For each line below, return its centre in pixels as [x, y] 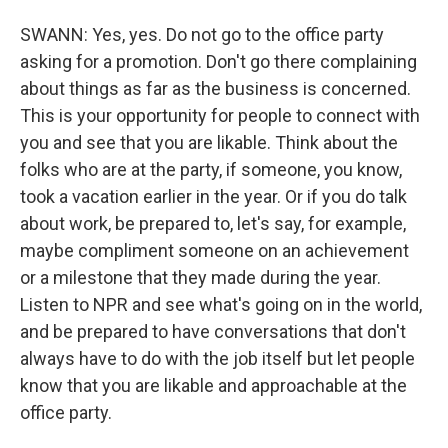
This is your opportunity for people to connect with [220, 115]
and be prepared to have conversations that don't [213, 331]
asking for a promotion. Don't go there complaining [218, 61]
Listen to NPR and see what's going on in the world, [221, 304]
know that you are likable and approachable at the [213, 385]
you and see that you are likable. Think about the [209, 142]
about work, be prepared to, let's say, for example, [213, 223]
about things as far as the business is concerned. [215, 88]
